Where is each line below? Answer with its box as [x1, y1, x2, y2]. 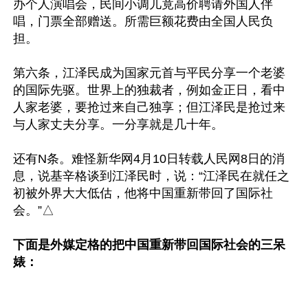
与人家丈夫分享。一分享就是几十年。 [13, 117, 223, 131]
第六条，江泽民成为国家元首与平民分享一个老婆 [13, 65, 285, 80]
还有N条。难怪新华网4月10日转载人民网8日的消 [13, 151, 285, 166]
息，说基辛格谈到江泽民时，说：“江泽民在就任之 [13, 168, 289, 183]
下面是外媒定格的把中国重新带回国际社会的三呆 [13, 237, 285, 252]
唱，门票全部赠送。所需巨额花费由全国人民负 [13, 14, 273, 28]
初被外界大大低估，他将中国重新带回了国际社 [13, 186, 273, 200]
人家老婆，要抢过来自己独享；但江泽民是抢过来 [13, 100, 285, 114]
